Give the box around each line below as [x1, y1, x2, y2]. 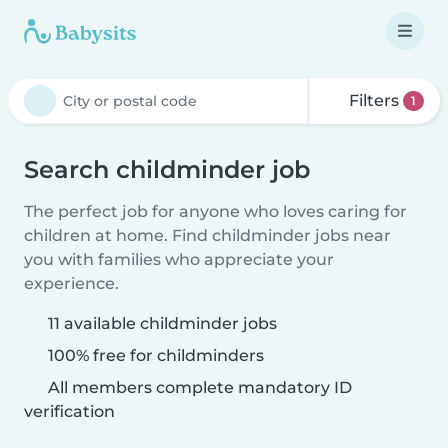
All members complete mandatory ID [44, 378, 352, 397]
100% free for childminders [44, 346, 264, 365]
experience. [24, 274, 119, 293]
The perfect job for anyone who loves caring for [24, 202, 407, 221]
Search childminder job [24, 155, 310, 184]
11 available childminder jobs [48, 314, 277, 333]
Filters [345, 91, 404, 110]
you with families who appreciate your [24, 250, 334, 269]
